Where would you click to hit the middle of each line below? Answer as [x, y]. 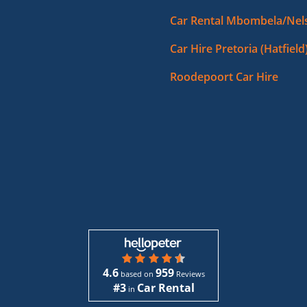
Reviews [189, 274]
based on [137, 274]
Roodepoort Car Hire [224, 77]
